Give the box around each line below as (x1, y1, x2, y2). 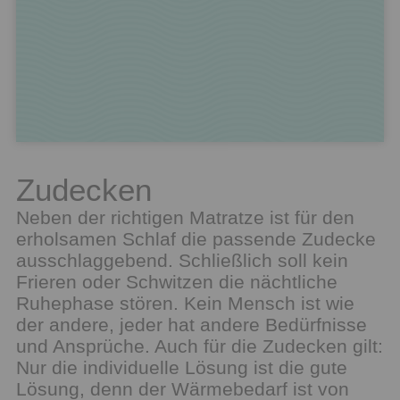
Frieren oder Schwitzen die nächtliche (16, 271, 337, 292)
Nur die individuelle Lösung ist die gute (16, 357, 347, 378)
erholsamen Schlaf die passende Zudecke (16, 229, 376, 249)
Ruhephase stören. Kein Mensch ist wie (16, 293, 354, 313)
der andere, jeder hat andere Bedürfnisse (16, 314, 367, 335)
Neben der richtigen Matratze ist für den (16, 207, 354, 228)
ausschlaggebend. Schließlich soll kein (16, 250, 348, 271)
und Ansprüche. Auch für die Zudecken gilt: (16, 336, 383, 356)
